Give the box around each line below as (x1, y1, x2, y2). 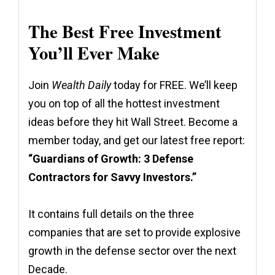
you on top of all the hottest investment (28, 96, 220, 110)
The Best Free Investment (28, 18, 222, 44)
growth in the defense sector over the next (28, 244, 236, 257)
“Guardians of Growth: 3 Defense (28, 152, 193, 165)
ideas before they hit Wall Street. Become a (28, 115, 238, 128)
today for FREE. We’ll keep (111, 78, 238, 91)
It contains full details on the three (28, 207, 194, 220)
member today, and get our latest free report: (28, 133, 245, 147)
